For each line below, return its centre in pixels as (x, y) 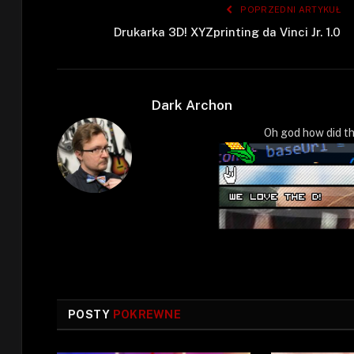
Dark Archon (192, 105)
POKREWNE (147, 314)
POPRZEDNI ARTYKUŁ (289, 10)
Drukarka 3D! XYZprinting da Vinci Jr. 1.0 (227, 32)
